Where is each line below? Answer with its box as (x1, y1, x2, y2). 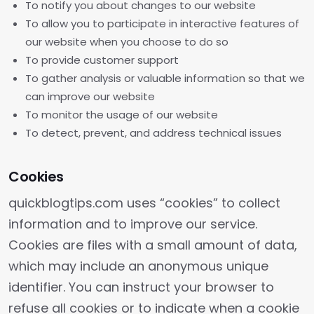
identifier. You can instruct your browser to (8, 278, 274, 296)
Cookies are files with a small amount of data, (8, 236, 297, 254)
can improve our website (25, 89, 155, 104)
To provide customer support (25, 53, 179, 67)
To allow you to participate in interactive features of (25, 16, 299, 31)
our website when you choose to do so (25, 34, 228, 49)
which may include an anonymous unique (8, 257, 268, 275)
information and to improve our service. (8, 215, 257, 233)
